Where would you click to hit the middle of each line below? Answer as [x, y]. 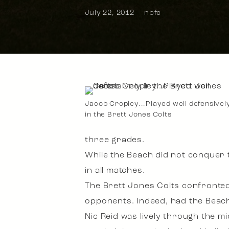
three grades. [115, 140]
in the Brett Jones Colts [128, 115]
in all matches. [115, 171]
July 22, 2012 [110, 13]
